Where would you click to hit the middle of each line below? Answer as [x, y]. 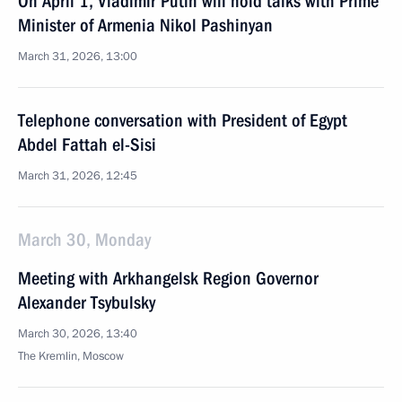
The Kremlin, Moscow [71, 356]
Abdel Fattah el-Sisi [87, 144]
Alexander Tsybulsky [87, 302]
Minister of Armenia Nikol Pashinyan [145, 25]
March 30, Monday [84, 240]
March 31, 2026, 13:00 [78, 57]
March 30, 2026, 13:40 [78, 334]
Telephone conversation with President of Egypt [183, 120]
